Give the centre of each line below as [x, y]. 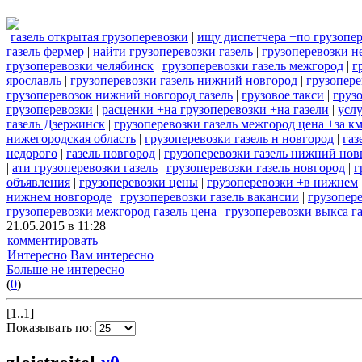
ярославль [34, 80]
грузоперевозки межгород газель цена [112, 211]
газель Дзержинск [56, 124]
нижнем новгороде [59, 196]
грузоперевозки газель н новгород [239, 138]
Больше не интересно [65, 269]
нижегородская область [71, 138]
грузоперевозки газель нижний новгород [184, 80]
